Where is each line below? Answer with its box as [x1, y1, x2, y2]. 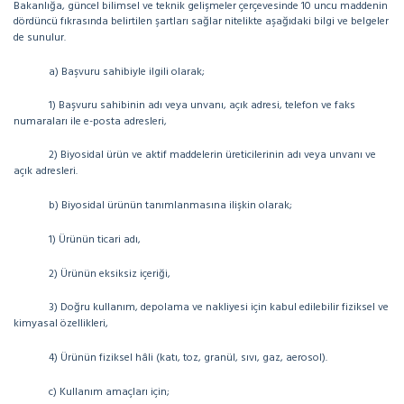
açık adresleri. [14, 162, 78, 180]
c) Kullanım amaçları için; [49, 383, 170, 401]
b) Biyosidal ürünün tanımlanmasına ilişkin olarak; [49, 197, 292, 215]
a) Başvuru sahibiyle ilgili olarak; [49, 63, 205, 81]
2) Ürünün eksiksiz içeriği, [49, 265, 170, 283]
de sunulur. [14, 29, 66, 47]
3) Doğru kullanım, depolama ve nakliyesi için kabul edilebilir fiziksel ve [49, 298, 389, 317]
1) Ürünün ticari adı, [49, 231, 141, 249]
